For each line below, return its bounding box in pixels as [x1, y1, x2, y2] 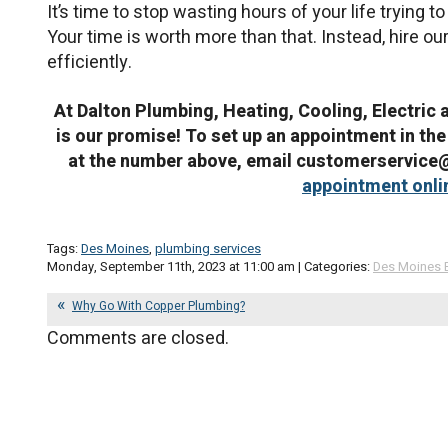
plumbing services [155, 238, 261, 258]
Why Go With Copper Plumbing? [72, 296, 245, 315]
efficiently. [47, 49, 132, 77]
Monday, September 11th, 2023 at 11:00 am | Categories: [47, 256, 373, 276]
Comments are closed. [47, 324, 229, 352]
